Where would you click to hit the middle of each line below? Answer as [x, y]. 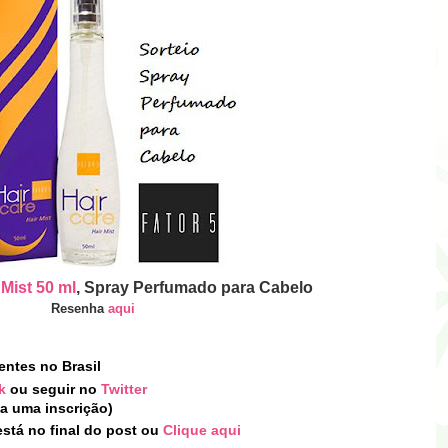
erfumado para [201, 288]
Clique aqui [202, 429]
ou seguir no [53, 388]
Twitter [124, 388]
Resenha [79, 309]
